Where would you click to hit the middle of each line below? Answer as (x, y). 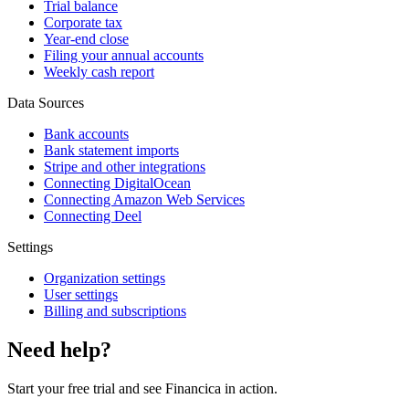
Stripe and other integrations (125, 167)
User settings (81, 295)
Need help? (59, 350)
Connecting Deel (93, 216)
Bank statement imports (111, 151)
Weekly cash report (99, 72)
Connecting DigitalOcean (117, 184)
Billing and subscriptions (115, 311)
